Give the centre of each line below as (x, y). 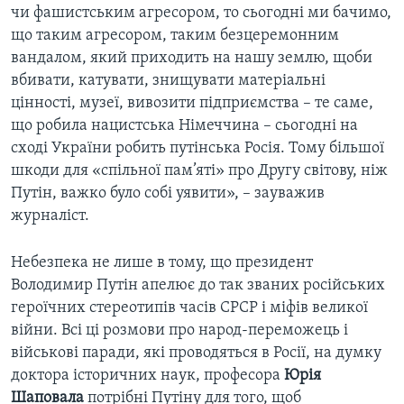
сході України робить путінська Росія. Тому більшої (197, 149)
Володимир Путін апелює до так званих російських (198, 286)
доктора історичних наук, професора (147, 376)
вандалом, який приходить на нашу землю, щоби (192, 59)
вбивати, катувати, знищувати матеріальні (168, 81)
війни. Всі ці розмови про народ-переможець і (179, 331)
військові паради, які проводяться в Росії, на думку (196, 353)
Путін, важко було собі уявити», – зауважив (168, 194)
